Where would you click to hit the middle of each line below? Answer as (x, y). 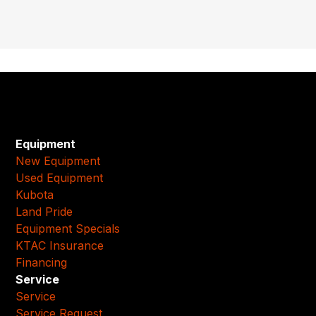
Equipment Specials (68, 228)
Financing (42, 262)
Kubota (35, 194)
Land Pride (44, 211)
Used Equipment (60, 177)
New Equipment (58, 160)
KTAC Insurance (60, 245)
